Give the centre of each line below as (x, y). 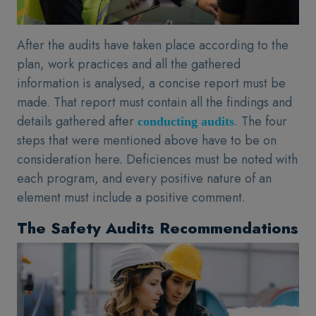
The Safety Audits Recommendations (158, 228)
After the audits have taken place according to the (153, 45)
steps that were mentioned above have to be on (147, 140)
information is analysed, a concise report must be (151, 83)
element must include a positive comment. (131, 197)
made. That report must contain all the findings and (154, 102)
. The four (261, 121)
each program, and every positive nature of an (144, 178)
